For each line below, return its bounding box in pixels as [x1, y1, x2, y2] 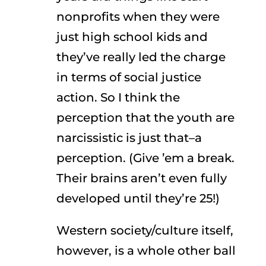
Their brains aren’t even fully [56, 171, 227, 185]
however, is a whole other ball [56, 243, 236, 258]
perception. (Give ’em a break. [56, 151, 235, 165]
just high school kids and [56, 30, 208, 44]
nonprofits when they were [56, 9, 220, 24]
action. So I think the [56, 90, 180, 104]
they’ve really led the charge [56, 50, 226, 64]
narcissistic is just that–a [56, 131, 202, 145]
